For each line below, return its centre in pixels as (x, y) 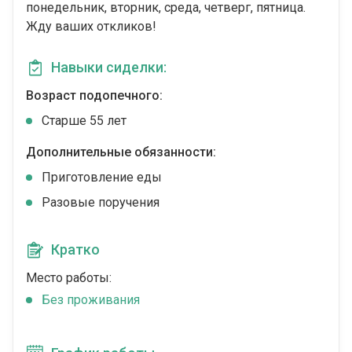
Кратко (75, 250)
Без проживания (91, 300)
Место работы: (69, 278)
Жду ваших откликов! (91, 27)
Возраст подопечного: (94, 96)
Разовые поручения (101, 203)
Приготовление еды (102, 178)
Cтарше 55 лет (84, 121)
